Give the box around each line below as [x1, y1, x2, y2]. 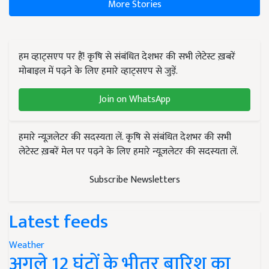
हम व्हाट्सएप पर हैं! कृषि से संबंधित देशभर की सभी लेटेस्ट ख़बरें [19, 48, 235, 65]
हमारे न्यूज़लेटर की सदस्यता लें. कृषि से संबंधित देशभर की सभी [19, 128, 231, 145]
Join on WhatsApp [98, 91, 171, 107]
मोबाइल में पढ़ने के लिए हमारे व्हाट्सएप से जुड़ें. [19, 62, 178, 79]
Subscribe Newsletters [89, 171, 180, 188]
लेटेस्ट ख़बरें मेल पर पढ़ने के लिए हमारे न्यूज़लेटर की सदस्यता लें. [19, 143, 238, 160]
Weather [9, 237, 44, 253]
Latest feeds [9, 205, 108, 238]
